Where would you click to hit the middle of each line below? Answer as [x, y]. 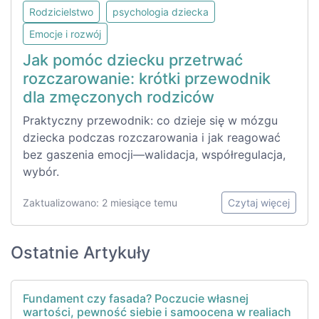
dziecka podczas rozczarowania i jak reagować [152, 137]
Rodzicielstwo [61, 11]
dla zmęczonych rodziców [119, 96]
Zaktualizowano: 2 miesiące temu [100, 202]
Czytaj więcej [259, 202]
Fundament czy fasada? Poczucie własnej [136, 298]
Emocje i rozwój [65, 33]
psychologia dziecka [161, 11]
